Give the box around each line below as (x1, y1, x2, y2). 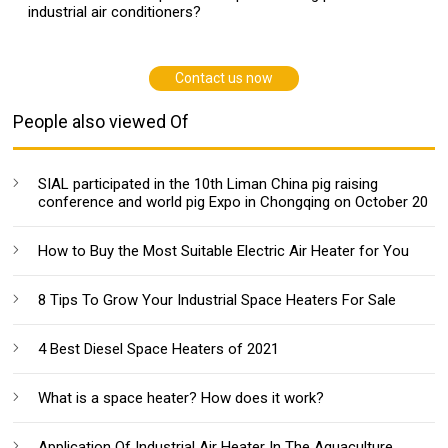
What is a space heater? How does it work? (38, 388, 325, 407)
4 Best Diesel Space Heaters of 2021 (38, 339, 280, 358)
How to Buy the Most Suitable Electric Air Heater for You (38, 241, 410, 260)
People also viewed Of (13, 110, 190, 132)
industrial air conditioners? (28, 2, 202, 21)
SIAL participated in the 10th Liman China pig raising (38, 174, 379, 193)
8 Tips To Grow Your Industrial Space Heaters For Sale (38, 290, 397, 309)
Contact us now (174, 69, 273, 86)
